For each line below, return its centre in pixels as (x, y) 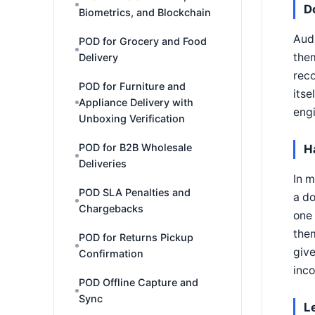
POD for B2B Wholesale (135, 147)
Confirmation (111, 253)
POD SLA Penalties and (135, 192)
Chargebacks (111, 208)
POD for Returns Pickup (136, 237)
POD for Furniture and (132, 86)
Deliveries (103, 163)
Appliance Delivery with (136, 102)
